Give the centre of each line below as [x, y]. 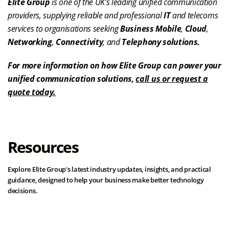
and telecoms [194, 15]
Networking [30, 42]
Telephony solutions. [161, 42]
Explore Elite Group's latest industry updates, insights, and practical [109, 169]
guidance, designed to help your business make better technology [106, 180]
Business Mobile [151, 29]
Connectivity [79, 42]
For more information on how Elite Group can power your [114, 65]
